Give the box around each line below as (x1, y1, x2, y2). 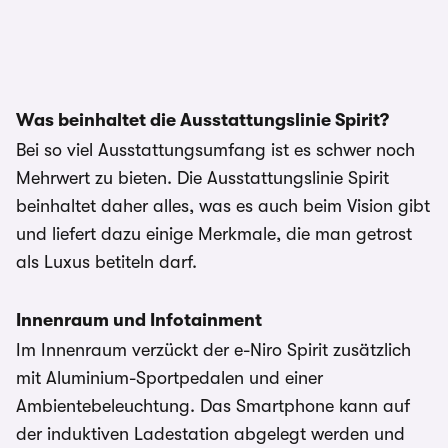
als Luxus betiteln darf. (16, 252, 197, 272)
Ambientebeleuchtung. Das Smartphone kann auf (16, 396, 410, 416)
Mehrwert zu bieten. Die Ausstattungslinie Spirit (16, 168, 389, 188)
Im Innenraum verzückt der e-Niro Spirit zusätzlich (16, 340, 411, 360)
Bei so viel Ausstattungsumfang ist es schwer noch (16, 140, 415, 160)
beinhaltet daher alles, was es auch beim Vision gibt (16, 196, 430, 216)
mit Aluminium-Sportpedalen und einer (16, 368, 323, 388)
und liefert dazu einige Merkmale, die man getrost (16, 224, 412, 244)
